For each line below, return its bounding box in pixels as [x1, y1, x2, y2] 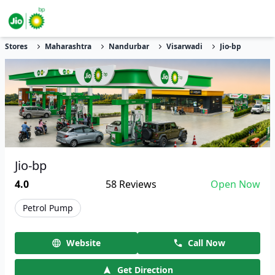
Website [66, 237, 101, 249]
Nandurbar [109, 41, 149, 52]
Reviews [116, 177, 157, 191]
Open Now [210, 177, 260, 191]
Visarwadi [166, 41, 203, 52]
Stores [5, 41, 28, 52]
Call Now [187, 237, 225, 249]
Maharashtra [45, 41, 91, 52]
